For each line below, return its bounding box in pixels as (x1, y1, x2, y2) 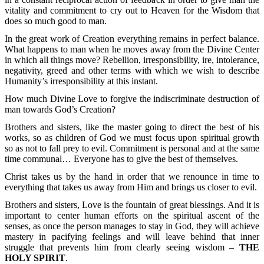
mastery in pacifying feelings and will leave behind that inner (5, 232, 259, 242)
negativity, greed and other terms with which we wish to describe (5, 65, 259, 76)
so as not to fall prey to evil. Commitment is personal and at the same (5, 143, 259, 154)
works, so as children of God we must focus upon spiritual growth (5, 133, 259, 143)
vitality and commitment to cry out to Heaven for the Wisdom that (5, 5, 259, 16)
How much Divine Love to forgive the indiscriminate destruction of (5, 94, 259, 104)
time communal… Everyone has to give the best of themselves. (5, 154, 238, 164)
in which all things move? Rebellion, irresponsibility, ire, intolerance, (5, 55, 259, 65)
